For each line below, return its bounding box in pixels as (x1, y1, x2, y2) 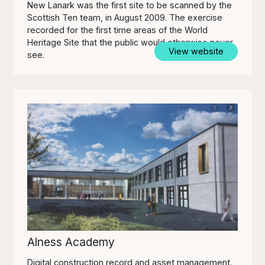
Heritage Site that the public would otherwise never (27, 37, 234, 48)
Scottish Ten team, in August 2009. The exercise (27, 12, 223, 23)
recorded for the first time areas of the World (27, 25, 208, 35)
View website (168, 46, 224, 57)
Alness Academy (27, 234, 115, 249)
